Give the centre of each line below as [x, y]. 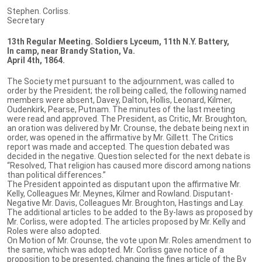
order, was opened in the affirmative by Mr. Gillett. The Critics [120, 137]
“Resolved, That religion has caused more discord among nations [129, 165]
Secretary [26, 20]
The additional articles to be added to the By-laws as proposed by [130, 212]
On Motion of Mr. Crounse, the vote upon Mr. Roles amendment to [129, 240]
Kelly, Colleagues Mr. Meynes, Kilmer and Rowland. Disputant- [120, 193]
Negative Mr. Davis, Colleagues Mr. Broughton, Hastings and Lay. [125, 203]
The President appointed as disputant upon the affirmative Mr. [124, 184]
